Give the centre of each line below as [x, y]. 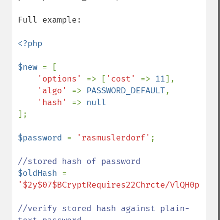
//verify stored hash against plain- [104, 208]
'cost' [123, 79]
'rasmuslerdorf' [113, 138]
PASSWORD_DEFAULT [126, 91]
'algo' [55, 91]
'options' [62, 79]
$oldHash [40, 173]
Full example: [50, 20]
